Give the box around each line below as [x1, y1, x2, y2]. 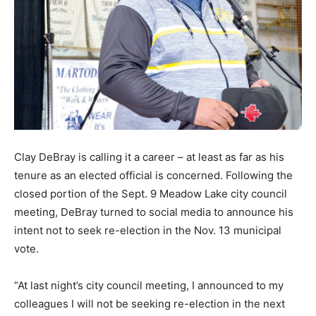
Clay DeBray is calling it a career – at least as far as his [14, 150, 284, 164]
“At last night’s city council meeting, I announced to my [14, 279, 284, 293]
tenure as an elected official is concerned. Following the [14, 169, 293, 183]
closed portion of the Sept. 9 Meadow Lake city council [14, 187, 287, 201]
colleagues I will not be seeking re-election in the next [14, 297, 285, 311]
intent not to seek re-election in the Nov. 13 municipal [14, 224, 281, 238]
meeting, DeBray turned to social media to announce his [14, 205, 293, 219]
